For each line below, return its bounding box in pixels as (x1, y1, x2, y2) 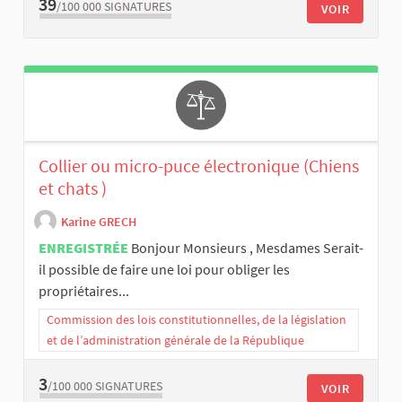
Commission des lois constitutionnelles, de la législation (47, 310, 346, 328)
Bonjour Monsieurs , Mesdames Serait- (131, 238, 363, 257)
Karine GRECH (61, 214, 136, 231)
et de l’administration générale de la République (47, 331, 304, 348)
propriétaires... (39, 281, 129, 300)
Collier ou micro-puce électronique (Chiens (39, 153, 359, 177)
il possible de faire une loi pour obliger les (39, 259, 290, 278)
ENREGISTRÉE (39, 238, 128, 257)
